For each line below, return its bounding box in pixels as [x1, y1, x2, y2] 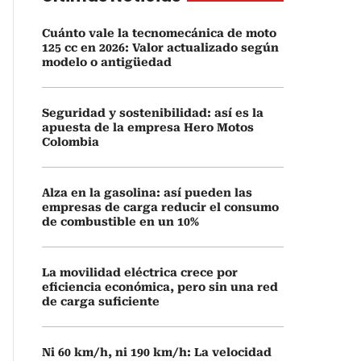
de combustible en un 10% [42, 215, 199, 228]
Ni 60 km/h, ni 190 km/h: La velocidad [42, 346, 272, 359]
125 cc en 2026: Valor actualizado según [42, 41, 279, 54]
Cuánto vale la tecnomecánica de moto [42, 27, 276, 39]
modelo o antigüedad [42, 56, 172, 68]
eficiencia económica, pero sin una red [42, 280, 278, 293]
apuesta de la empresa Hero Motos [42, 121, 254, 134]
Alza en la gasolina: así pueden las [42, 186, 252, 199]
